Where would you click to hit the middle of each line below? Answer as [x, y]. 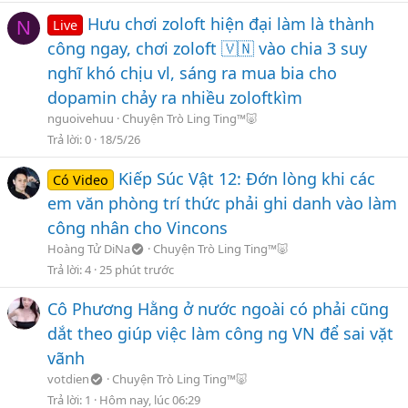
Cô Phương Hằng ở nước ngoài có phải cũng [218, 309]
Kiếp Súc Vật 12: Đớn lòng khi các [247, 179]
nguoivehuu [81, 119]
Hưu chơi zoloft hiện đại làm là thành [231, 24]
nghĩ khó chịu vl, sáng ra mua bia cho [192, 73]
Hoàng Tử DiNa [89, 249]
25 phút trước [137, 269]
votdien [68, 379]
